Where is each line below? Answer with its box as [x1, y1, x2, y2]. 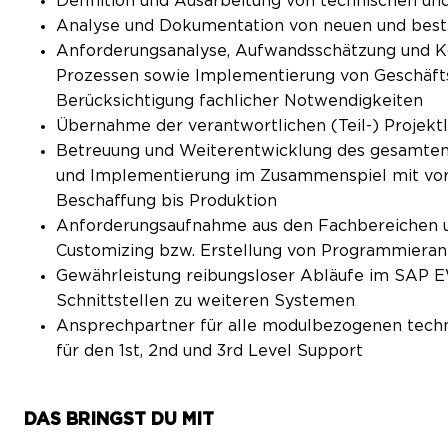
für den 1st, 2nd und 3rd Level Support [56, 343, 363, 360]
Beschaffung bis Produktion [56, 193, 277, 210]
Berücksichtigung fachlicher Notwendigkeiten [56, 93, 423, 110]
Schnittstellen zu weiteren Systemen [56, 293, 355, 310]
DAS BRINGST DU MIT [24, 410, 214, 429]
